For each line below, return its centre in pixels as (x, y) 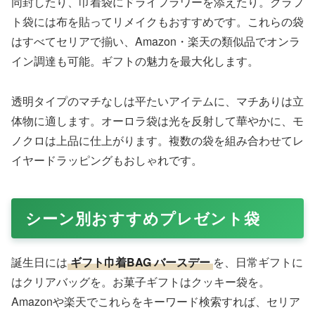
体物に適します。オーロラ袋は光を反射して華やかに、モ (157, 121)
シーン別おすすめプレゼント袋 (143, 218)
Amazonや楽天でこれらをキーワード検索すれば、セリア (156, 302)
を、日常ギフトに (258, 262)
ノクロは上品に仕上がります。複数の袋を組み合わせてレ (157, 141)
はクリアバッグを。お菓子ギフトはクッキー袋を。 (141, 282)
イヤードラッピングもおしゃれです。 (107, 160)
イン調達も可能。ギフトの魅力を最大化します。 (135, 61)
